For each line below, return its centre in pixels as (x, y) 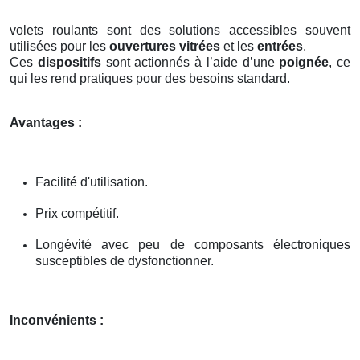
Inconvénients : (57, 320)
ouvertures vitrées (165, 46)
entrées (280, 46)
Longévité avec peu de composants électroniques (193, 244)
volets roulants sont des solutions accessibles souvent (180, 30)
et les (239, 46)
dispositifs (69, 62)
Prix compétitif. (77, 213)
